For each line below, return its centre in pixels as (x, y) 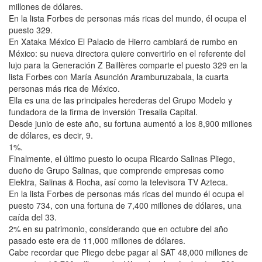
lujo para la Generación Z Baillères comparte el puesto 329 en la (128, 65)
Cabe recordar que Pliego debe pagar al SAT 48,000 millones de (128, 252)
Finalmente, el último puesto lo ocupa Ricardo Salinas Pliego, (122, 158)
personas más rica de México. (64, 88)
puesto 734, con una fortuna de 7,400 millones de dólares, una (125, 205)
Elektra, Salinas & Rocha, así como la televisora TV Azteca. (118, 182)
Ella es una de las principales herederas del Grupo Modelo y (120, 100)
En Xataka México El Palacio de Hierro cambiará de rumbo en (123, 41)
